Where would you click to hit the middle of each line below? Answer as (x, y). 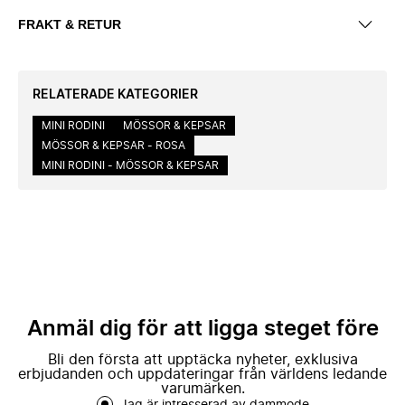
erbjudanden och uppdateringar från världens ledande (202, 374)
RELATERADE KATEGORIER (115, 95)
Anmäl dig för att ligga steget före (202, 329)
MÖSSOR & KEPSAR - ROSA (113, 146)
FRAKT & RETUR (70, 24)
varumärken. (202, 389)
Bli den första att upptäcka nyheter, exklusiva (202, 360)
